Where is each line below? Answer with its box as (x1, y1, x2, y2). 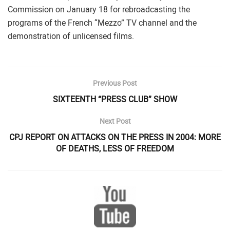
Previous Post (93, 79, 137, 87)
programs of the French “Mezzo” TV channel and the (8, 18, 197, 28)
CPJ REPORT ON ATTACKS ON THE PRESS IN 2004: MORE (9, 132, 221, 142)
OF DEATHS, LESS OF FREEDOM (56, 144, 174, 154)
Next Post (99, 117, 131, 125)
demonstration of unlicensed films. (8, 31, 134, 41)
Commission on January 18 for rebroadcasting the (8, 5, 190, 14)
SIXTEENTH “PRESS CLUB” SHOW (53, 94, 177, 104)
